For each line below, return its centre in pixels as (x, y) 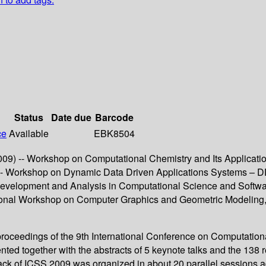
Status (29, 118)
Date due (71, 118)
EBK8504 (114, 134)
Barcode (114, 118)
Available (29, 134)
